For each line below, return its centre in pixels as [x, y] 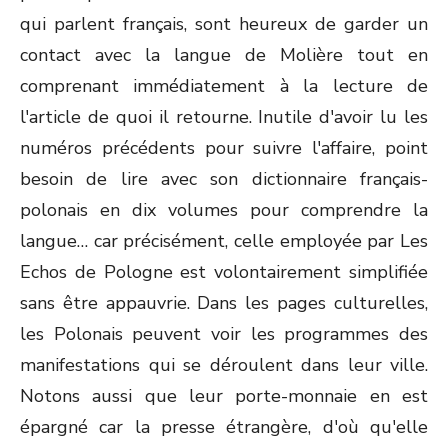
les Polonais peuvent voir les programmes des [224, 334]
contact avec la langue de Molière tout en [224, 55]
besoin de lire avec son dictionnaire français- [224, 179]
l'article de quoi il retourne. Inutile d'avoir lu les [224, 117]
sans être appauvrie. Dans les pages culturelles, [224, 303]
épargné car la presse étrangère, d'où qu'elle [224, 427]
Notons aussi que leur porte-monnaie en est [224, 396]
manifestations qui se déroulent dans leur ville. [224, 365]
